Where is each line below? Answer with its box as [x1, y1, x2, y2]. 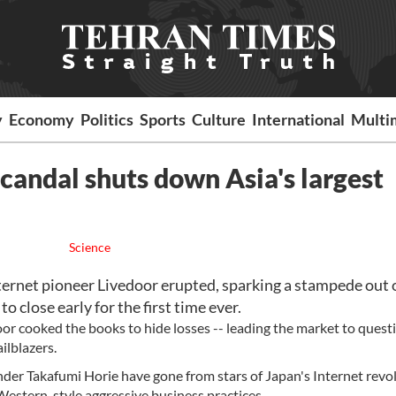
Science [68, 240, 110, 255]
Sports [140, 110, 187, 129]
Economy [9, 110, 75, 129]
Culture [192, 110, 247, 129]
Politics [80, 110, 134, 129]
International [252, 110, 346, 129]
